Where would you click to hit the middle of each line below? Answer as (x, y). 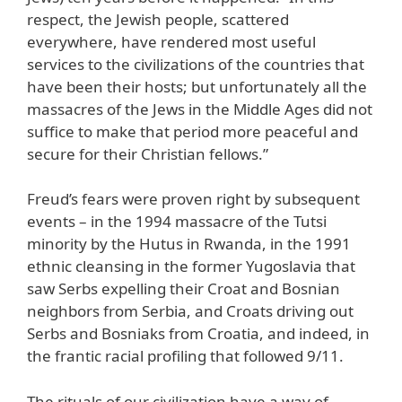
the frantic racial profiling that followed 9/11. (185, 356)
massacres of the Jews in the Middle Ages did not (200, 109)
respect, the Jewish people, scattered (158, 19)
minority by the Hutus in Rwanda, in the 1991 (189, 244)
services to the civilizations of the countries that (196, 64)
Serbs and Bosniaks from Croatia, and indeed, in (198, 334)
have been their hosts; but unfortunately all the (197, 86)
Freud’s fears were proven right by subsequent (193, 199)
